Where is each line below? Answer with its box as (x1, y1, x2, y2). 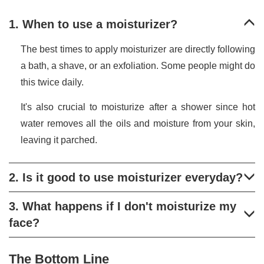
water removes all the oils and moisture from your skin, (21, 118, 255, 129)
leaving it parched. (21, 135, 97, 146)
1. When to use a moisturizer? (9, 18, 177, 31)
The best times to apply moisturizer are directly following (21, 44, 255, 55)
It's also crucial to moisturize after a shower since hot (21, 102, 255, 113)
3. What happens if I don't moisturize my (9, 200, 236, 213)
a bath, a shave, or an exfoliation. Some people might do (21, 61, 255, 71)
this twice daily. (21, 77, 86, 88)
